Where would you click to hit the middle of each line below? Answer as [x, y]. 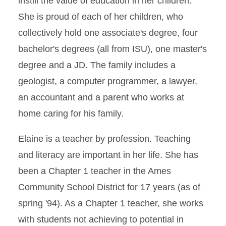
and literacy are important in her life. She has [108, 155]
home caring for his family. [71, 114]
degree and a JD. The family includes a [97, 65]
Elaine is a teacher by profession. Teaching [104, 139]
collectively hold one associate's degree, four [108, 33]
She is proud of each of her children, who [101, 17]
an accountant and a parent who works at [101, 97]
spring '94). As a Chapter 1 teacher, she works [111, 203]
